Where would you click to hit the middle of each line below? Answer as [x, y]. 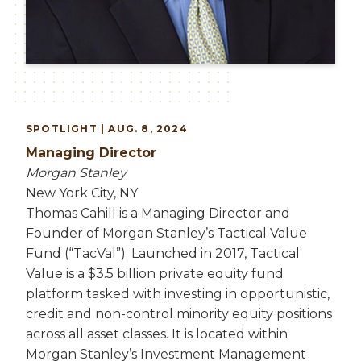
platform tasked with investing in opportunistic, [178, 294]
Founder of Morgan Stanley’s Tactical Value [166, 233]
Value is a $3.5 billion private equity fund [155, 274]
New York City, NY [82, 193]
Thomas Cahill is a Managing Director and [158, 213]
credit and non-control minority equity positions [179, 314]
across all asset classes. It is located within [157, 334]
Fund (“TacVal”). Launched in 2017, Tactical [163, 253]
